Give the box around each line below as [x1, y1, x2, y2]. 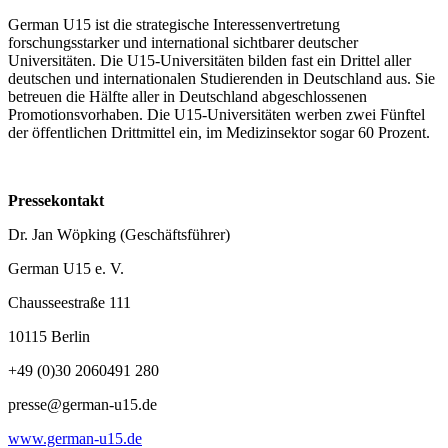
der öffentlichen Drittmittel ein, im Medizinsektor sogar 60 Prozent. [8, 123, 430, 141]
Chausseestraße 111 [8, 293, 135, 311]
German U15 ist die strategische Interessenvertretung [8, 15, 340, 33]
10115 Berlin [8, 327, 90, 345]
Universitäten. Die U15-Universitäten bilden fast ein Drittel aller [8, 51, 411, 69]
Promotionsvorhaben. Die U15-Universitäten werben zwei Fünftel [8, 105, 425, 123]
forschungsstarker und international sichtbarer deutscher [8, 33, 358, 51]
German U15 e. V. [8, 259, 124, 277]
